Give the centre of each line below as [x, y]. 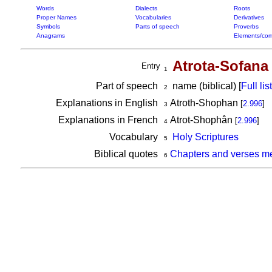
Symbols [48, 26]
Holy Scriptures [205, 137]
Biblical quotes [127, 154]
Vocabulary [134, 137]
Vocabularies [153, 17]
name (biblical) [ [204, 86]
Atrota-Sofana [220, 66]
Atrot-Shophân [201, 120]
